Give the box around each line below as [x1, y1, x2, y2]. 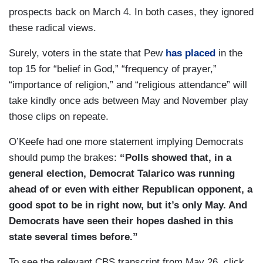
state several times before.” [9, 231, 138, 243]
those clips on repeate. [9, 111, 109, 123]
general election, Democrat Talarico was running [9, 168, 235, 180]
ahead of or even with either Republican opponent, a [9, 184, 252, 195]
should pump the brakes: [9, 152, 120, 164]
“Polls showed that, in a [120, 152, 231, 164]
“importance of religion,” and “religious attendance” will [9, 79, 247, 91]
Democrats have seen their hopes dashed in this [9, 215, 233, 227]
